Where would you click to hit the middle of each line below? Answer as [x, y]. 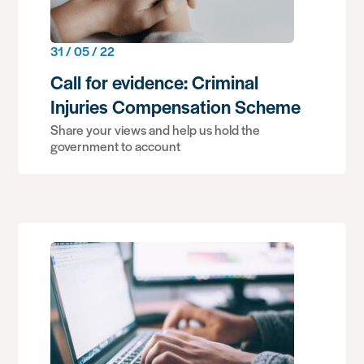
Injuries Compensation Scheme [176, 106]
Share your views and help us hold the [156, 130]
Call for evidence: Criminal [155, 82]
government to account [116, 146]
